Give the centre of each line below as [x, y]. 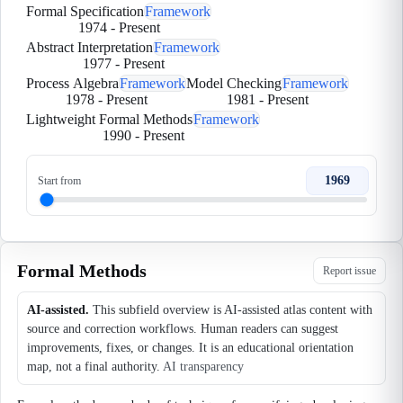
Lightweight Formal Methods [109, 119]
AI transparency [203, 367]
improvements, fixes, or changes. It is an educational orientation [190, 348]
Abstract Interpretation [90, 47]
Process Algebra [72, 83]
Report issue [349, 270]
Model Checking [234, 83]
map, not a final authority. [94, 367]
